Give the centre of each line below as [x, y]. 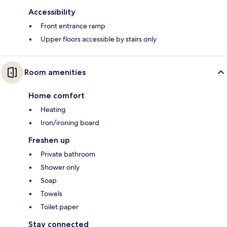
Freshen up [49, 140]
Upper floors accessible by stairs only [99, 39]
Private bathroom [68, 154]
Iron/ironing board [70, 123]
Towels [51, 194]
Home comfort [56, 96]
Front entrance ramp [73, 26]
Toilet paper [60, 207]
